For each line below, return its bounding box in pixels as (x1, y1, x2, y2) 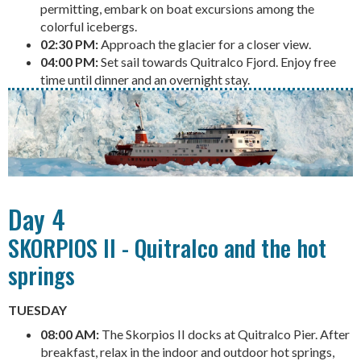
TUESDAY (8, 302, 67, 318)
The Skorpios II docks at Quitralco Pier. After (99, 326, 350, 342)
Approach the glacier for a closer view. (98, 35, 311, 52)
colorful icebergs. (40, 18, 137, 34)
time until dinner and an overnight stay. (40, 71, 250, 87)
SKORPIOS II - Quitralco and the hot (8, 230, 326, 265)
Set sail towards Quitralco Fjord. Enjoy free (98, 53, 336, 69)
